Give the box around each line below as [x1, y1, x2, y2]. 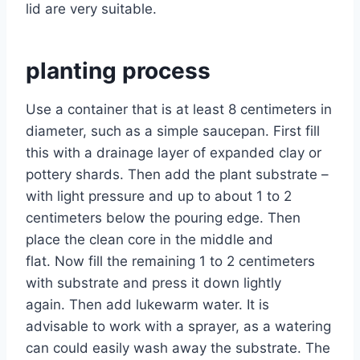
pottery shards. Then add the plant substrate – [26, 166, 329, 182]
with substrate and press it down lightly [26, 274, 281, 291]
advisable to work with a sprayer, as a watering [26, 317, 331, 334]
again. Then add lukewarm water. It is [26, 296, 269, 313]
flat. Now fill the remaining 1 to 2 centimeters [26, 252, 315, 269]
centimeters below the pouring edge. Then [26, 209, 301, 226]
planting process [26, 56, 211, 84]
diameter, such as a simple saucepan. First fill [26, 122, 320, 139]
